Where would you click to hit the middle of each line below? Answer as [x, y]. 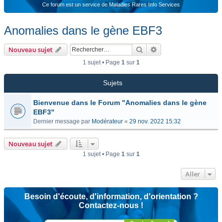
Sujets [113, 83]
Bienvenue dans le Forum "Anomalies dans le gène [120, 103]
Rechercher [160, 49]
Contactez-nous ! [111, 205]
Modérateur [107, 121]
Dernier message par [62, 121]
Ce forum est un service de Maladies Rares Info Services [111, 4]
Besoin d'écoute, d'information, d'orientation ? [111, 196]
